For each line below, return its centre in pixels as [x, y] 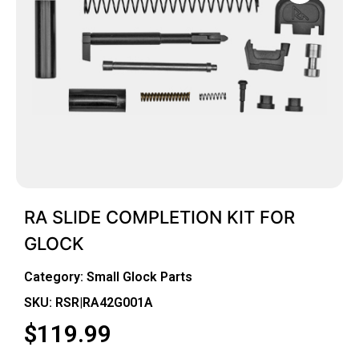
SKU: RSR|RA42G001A [89, 302]
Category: [55, 276]
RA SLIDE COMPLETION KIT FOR [159, 217]
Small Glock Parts [139, 276]
